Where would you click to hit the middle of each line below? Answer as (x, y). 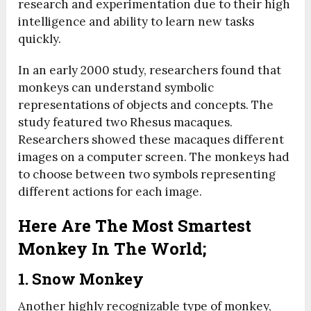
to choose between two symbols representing (147, 175)
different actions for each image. (110, 192)
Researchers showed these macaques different (151, 140)
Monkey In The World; (112, 249)
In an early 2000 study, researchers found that (150, 70)
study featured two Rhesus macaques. (126, 123)
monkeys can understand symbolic (116, 88)
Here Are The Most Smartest (135, 226)
